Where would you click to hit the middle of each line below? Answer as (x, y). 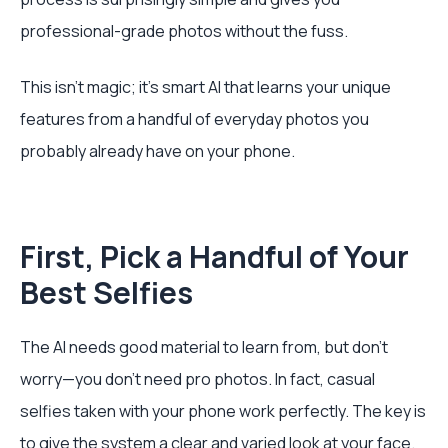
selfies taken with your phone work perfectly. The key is (223, 411)
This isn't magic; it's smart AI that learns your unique (205, 87)
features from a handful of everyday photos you (194, 119)
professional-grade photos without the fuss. (184, 31)
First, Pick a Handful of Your (214, 256)
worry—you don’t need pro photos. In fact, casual (197, 379)
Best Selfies (106, 292)
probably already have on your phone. (157, 151)
